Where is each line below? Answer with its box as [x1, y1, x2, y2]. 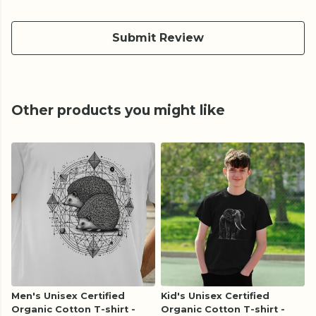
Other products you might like [11, 102, 225, 119]
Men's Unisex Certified [11, 291, 125, 302]
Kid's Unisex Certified [161, 291, 269, 302]
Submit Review [112, 31, 204, 45]
